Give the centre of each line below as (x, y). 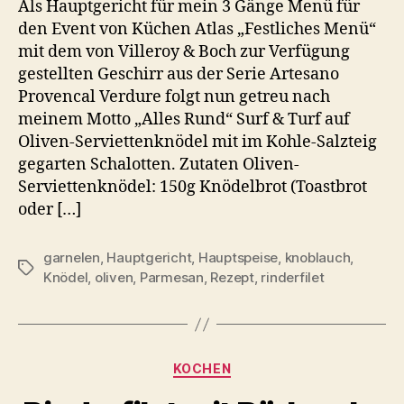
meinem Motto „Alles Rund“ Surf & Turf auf (184, 120)
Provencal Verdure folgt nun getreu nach (174, 97)
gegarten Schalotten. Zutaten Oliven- (159, 165)
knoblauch (317, 258)
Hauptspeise (238, 258)
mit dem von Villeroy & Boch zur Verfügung (184, 52)
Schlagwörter (60, 269)
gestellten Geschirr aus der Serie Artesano (179, 75)
